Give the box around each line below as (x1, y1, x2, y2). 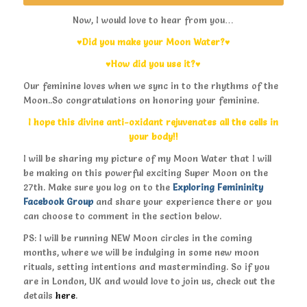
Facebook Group (23, 196, 93, 208)
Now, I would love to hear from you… (73, 14, 234, 25)
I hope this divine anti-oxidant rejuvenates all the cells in (28, 116, 279, 128)
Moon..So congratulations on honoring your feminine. (23, 95, 259, 106)
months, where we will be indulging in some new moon (23, 247, 259, 258)
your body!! (128, 131, 178, 143)
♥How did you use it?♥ (106, 58, 201, 70)
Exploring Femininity (172, 182, 263, 193)
